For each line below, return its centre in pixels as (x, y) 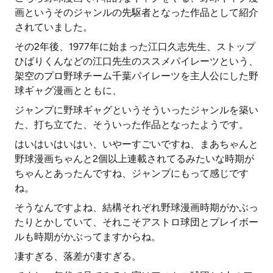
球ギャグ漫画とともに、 (68, 90)
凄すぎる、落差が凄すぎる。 (78, 256)
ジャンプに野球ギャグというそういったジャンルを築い (136, 110)
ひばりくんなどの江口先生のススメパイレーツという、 (136, 61)
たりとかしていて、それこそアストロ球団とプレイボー (136, 222)
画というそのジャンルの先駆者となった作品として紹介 (136, 12)
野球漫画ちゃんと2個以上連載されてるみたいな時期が (134, 159)
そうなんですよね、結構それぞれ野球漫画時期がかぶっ (136, 207)
